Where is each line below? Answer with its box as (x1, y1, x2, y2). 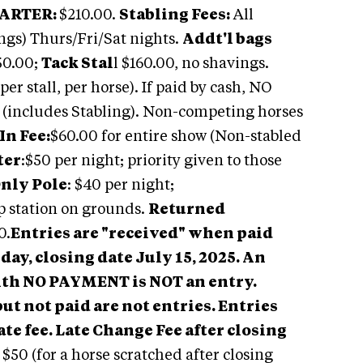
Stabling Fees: (119, 8, 230, 23)
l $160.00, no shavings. (113, 57, 269, 71)
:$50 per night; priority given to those (21, 154, 282, 169)
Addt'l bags (182, 32, 272, 47)
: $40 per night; (67, 178, 174, 193)
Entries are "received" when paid (11, 227, 273, 241)
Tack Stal (41, 57, 113, 71)
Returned (148, 203, 225, 217)
